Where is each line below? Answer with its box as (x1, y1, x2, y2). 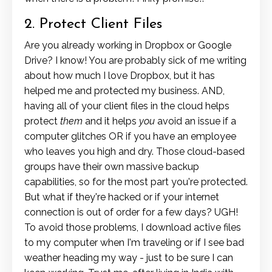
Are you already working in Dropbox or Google (24, 39, 231, 52)
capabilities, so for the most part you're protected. (24, 176, 248, 188)
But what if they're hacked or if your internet (24, 191, 219, 203)
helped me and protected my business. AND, (24, 85, 225, 97)
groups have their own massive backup (24, 161, 199, 173)
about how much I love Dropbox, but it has (24, 70, 215, 82)
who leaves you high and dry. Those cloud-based (24, 146, 245, 158)
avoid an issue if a (155, 115, 236, 127)
